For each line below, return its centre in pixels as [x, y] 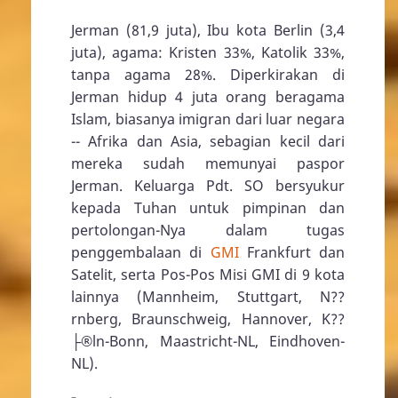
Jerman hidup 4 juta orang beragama [208, 97]
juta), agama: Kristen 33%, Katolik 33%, [208, 53]
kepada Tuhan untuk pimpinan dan [208, 208]
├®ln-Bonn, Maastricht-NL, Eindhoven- [208, 342]
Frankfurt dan [291, 253]
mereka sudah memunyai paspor [208, 164]
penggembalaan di [141, 253]
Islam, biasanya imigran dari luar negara [208, 119]
